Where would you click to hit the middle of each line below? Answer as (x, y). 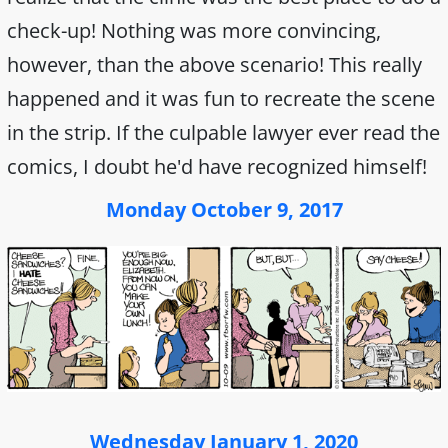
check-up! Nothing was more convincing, (194, 30)
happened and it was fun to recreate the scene (221, 98)
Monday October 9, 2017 (224, 209)
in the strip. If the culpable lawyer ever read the (223, 132)
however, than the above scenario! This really (214, 64)
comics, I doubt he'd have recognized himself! (217, 166)
